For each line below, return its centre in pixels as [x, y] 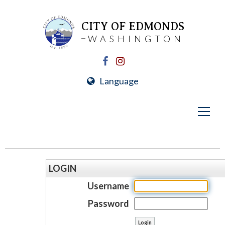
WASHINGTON [136, 38]
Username [108, 186]
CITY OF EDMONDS [133, 26]
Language [119, 81]
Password [109, 203]
